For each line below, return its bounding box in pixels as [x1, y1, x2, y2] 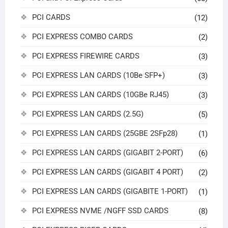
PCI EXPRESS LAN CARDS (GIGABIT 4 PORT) [32, 167, 183, 177]
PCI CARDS [32, 13, 70, 22]
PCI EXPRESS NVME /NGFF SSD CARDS [32, 206, 168, 216]
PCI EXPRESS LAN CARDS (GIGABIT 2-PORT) [32, 148, 183, 158]
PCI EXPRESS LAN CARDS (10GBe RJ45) [32, 90, 169, 100]
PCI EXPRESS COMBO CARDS [32, 32, 133, 42]
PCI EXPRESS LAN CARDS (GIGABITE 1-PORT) [32, 187, 188, 196]
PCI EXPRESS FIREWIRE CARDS [32, 51, 139, 61]
